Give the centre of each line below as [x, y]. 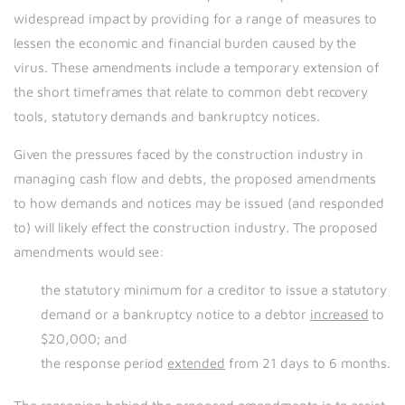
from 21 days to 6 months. [308, 363]
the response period [104, 363]
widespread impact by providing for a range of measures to [196, 19]
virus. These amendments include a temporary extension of [197, 67]
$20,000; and [84, 339]
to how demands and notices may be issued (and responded [199, 203]
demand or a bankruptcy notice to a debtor [175, 314]
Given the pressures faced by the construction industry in [189, 154]
